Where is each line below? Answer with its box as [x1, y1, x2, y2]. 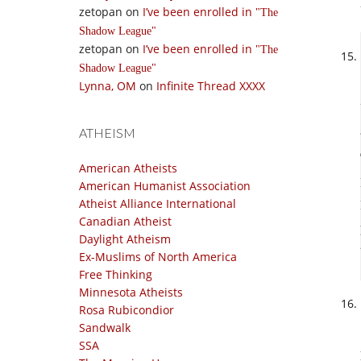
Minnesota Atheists [79, 284, 183, 300]
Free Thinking [79, 267, 152, 282]
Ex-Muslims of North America [79, 249, 237, 264]
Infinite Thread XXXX [156, 78, 265, 93]
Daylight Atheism [79, 231, 171, 247]
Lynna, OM [79, 78, 136, 93]
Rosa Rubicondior [79, 302, 174, 317]
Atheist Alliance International [79, 196, 236, 211]
